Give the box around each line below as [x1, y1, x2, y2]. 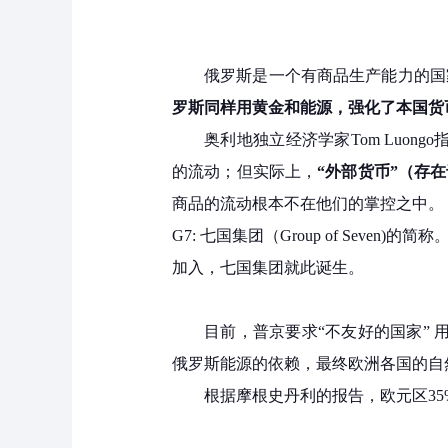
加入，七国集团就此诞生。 [172, 259, 364, 277]
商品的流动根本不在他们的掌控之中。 [172, 195, 444, 213]
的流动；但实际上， [172, 163, 318, 181]
